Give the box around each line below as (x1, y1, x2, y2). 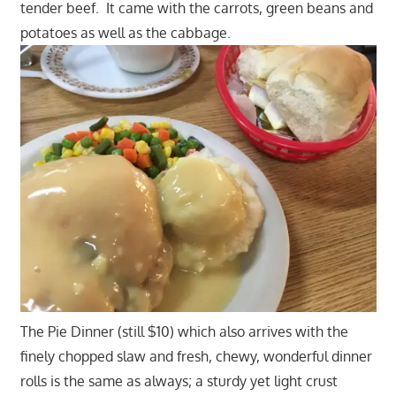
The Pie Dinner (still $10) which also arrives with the (19, 322, 348, 340)
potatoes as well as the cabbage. (19, 23, 231, 42)
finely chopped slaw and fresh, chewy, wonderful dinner (19, 346, 372, 365)
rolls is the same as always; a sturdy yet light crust (19, 371, 338, 390)
